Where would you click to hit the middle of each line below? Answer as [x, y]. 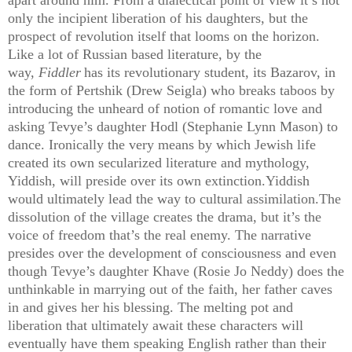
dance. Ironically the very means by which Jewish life [162, 144]
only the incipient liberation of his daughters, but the [158, 18]
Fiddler [60, 72]
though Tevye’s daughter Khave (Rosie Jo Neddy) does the [176, 271]
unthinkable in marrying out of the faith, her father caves [170, 289]
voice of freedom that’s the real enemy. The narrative [159, 235]
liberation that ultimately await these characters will [156, 325]
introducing [40, 108]
